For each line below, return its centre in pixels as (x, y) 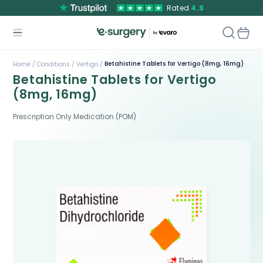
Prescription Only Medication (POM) (75, 117)
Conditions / (55, 64)
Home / (24, 64)
